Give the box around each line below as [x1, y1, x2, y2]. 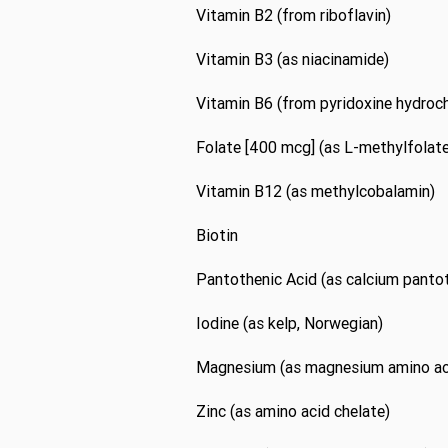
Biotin [196, 225, 238, 245]
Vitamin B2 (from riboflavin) [196, 5, 391, 25]
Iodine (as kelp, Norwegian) [196, 313, 383, 333]
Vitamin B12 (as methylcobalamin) [196, 181, 435, 201]
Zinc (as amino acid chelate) [196, 401, 390, 421]
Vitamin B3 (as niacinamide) [196, 49, 389, 69]
